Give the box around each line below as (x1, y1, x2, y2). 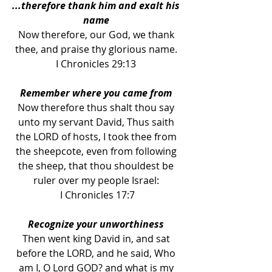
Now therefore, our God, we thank (18, 28, 177, 41)
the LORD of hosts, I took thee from (15, 130, 179, 143)
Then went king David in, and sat (22, 232, 172, 245)
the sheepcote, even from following (15, 144, 179, 158)
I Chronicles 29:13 (56, 57, 138, 70)
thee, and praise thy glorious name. (15, 42, 180, 56)
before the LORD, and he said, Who (16, 246, 178, 260)
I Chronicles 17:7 (59, 188, 135, 202)
